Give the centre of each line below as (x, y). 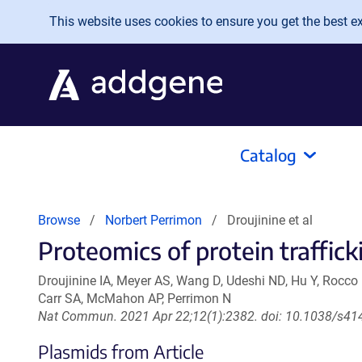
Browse (59, 220)
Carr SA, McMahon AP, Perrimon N (135, 299)
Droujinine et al (270, 220)
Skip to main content (79, 17)
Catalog (268, 155)
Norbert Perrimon (154, 220)
